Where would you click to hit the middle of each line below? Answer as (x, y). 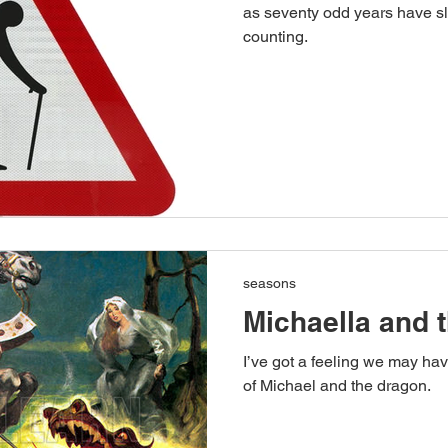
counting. (275, 36)
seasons (269, 282)
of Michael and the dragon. (337, 385)
